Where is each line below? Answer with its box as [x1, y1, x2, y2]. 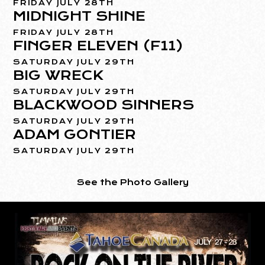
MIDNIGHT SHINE [13, 8, 146, 24]
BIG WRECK [13, 67, 104, 83]
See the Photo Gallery [76, 177, 189, 188]
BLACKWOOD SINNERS [13, 97, 195, 113]
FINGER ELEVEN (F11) [13, 38, 184, 54]
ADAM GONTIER [13, 127, 137, 143]
